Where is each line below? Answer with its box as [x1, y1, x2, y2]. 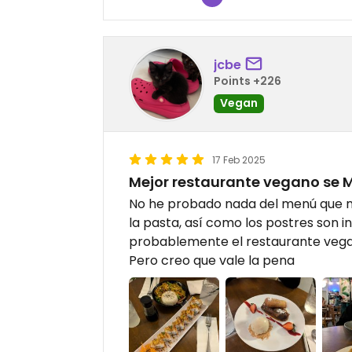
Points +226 [214, 72, 281, 89]
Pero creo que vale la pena [129, 251, 295, 270]
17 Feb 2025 [212, 153, 266, 167]
